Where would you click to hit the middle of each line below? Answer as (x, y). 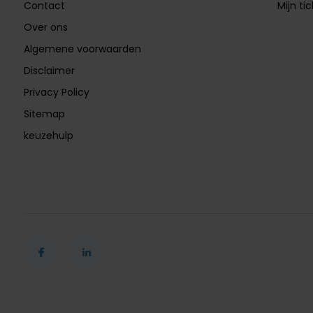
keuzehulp (48, 135)
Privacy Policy (56, 92)
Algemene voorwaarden (82, 49)
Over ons (45, 27)
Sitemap (44, 114)
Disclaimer (49, 70)
